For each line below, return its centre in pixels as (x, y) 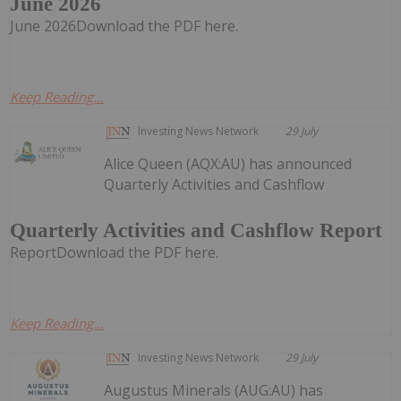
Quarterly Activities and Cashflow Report (196, 230)
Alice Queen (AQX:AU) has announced (228, 164)
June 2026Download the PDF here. (124, 26)
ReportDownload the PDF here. (114, 252)
